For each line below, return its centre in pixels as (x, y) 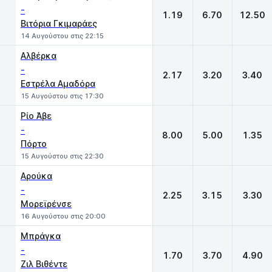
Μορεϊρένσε (46, 204)
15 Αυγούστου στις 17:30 (62, 96)
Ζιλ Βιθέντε (44, 264)
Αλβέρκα (39, 56)
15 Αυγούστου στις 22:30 (62, 156)
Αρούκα (36, 176)
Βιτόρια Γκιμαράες (59, 23)
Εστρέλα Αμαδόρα (58, 83)
